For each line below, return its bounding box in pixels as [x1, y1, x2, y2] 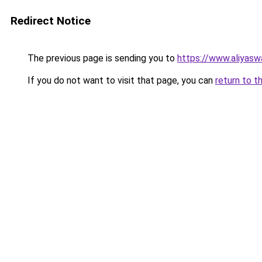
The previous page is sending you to [25, 53, 177, 64]
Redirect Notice [11, 14, 91, 27]
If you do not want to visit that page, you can [25, 75, 215, 86]
